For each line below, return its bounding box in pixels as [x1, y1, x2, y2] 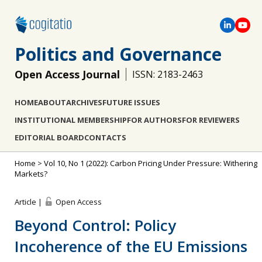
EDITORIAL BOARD [15, 132, 84, 143]
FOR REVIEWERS [182, 115, 240, 125]
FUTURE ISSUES [102, 97, 160, 108]
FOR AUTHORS [127, 115, 182, 125]
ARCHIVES [66, 97, 102, 108]
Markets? [15, 168, 47, 179]
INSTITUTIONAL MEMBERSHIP [15, 115, 127, 125]
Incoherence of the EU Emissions [15, 236, 247, 257]
